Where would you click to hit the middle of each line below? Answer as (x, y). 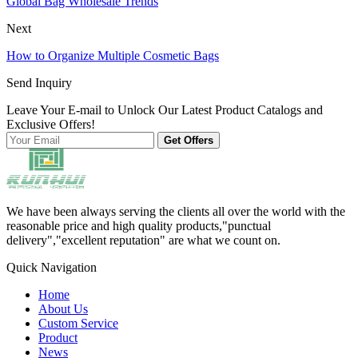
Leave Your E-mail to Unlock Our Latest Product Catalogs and (165, 109)
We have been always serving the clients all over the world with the (176, 211)
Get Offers (189, 140)
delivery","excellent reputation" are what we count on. (143, 240)
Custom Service (78, 323)
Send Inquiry (39, 82)
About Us (63, 308)
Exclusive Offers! (51, 124)
